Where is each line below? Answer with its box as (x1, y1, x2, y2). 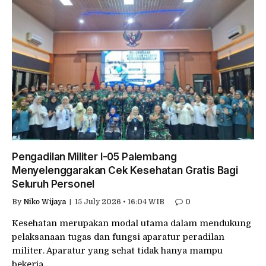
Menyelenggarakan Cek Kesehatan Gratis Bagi (12, 164, 238, 176)
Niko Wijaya (23, 198, 66, 206)
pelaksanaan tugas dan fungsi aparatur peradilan (12, 232, 224, 242)
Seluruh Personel (12, 178, 95, 190)
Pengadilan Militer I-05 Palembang (12, 151, 177, 163)
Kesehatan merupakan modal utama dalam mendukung (12, 218, 251, 228)
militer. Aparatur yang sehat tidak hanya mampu (12, 246, 223, 255)
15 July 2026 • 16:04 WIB (75, 198, 164, 206)
